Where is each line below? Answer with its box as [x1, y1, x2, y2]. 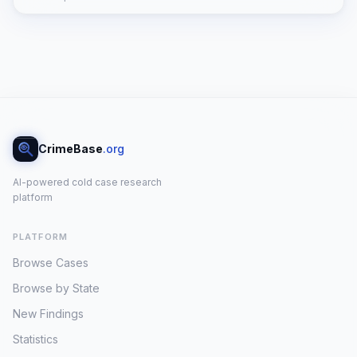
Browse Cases [13, 256, 88, 269]
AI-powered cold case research [13, 176, 162, 188]
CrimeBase [38, 142, 103, 155]
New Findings [13, 307, 84, 320]
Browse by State [13, 281, 100, 295]
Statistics [13, 332, 58, 346]
